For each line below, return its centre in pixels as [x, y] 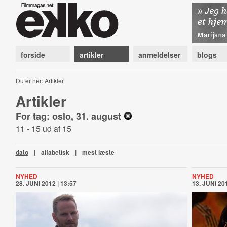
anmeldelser [159, 55]
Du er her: [30, 80]
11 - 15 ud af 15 [43, 128]
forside [33, 55]
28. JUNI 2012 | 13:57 [46, 183]
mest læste [98, 152]
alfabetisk [55, 152]
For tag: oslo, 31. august [69, 116]
